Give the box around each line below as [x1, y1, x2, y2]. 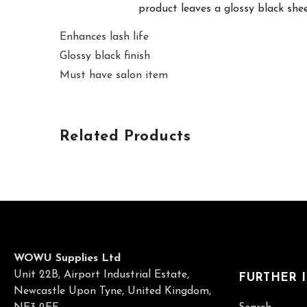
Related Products [60, 128, 191, 145]
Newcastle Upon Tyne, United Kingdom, [14, 285, 212, 297]
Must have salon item [60, 69, 168, 81]
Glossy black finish [60, 50, 150, 62]
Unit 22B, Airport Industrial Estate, [14, 269, 190, 280]
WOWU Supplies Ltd [14, 252, 121, 264]
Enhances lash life [60, 31, 149, 42]
